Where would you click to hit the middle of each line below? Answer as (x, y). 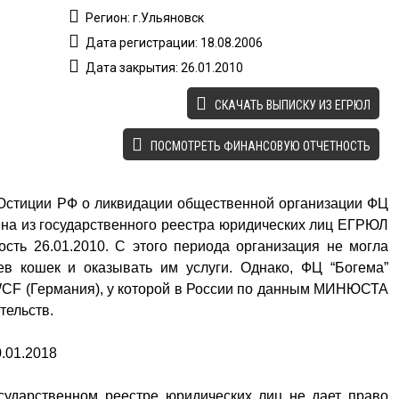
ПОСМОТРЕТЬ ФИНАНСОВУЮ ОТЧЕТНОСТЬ (259, 146)
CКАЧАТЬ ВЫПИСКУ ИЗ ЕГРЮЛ (291, 105)
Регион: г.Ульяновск (144, 18)
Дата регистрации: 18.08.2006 (173, 43)
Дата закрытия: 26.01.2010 (163, 68)
